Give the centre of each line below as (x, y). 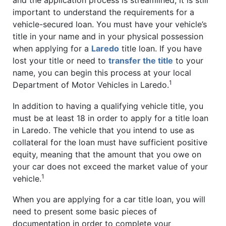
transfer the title (141, 60)
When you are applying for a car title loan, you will (109, 200)
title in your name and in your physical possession (108, 36)
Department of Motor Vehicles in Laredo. (91, 84)
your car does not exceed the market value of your (110, 166)
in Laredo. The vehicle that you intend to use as (103, 130)
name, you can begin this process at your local (102, 72)
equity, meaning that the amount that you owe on (107, 154)
